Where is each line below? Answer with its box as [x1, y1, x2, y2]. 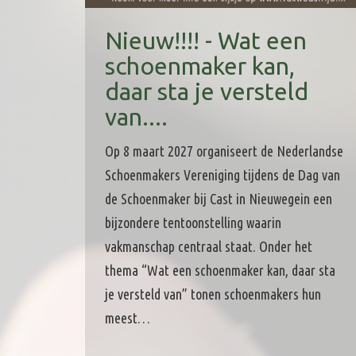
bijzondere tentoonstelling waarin [105, 214, 281, 230]
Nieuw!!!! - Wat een [105, 26, 307, 54]
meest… [105, 309, 150, 326]
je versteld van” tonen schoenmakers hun [105, 285, 321, 302]
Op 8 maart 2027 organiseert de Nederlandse [105, 142, 343, 159]
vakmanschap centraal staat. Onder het [105, 238, 312, 254]
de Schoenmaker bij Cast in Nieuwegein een [105, 190, 332, 207]
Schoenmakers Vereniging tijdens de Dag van [105, 166, 340, 183]
